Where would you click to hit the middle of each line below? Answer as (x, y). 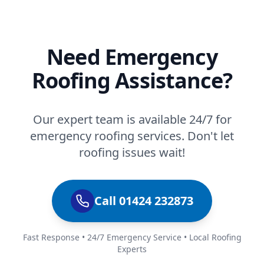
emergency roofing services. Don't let (132, 136)
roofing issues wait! (132, 152)
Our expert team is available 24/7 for (132, 119)
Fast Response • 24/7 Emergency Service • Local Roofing (132, 237)
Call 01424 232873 (144, 200)
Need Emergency (132, 57)
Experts (132, 249)
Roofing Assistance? (132, 80)
